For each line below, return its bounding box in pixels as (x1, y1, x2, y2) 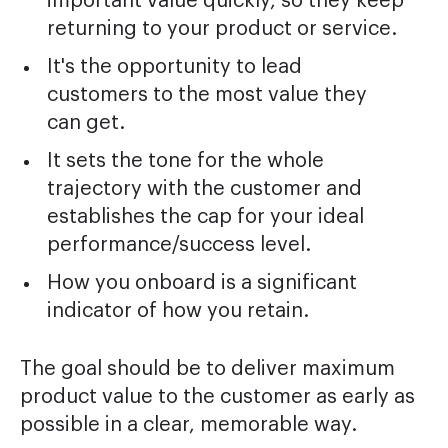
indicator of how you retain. (46, 300, 309, 321)
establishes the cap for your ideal (46, 206, 364, 227)
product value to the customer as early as (20, 386, 415, 407)
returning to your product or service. (46, 18, 397, 39)
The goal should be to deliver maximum (20, 358, 395, 379)
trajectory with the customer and (46, 178, 362, 199)
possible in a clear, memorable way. (20, 414, 357, 435)
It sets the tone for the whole (46, 150, 324, 171)
